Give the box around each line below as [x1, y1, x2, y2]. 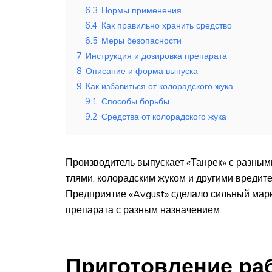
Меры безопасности [101, 35, 182, 47]
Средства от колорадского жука [101, 111, 226, 123]
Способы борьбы [101, 96, 169, 107]
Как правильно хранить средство [101, 20, 232, 32]
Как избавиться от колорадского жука [86, 81, 233, 92]
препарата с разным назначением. [66, 203, 222, 216]
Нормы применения [101, 5, 182, 16]
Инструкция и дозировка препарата [86, 50, 227, 62]
